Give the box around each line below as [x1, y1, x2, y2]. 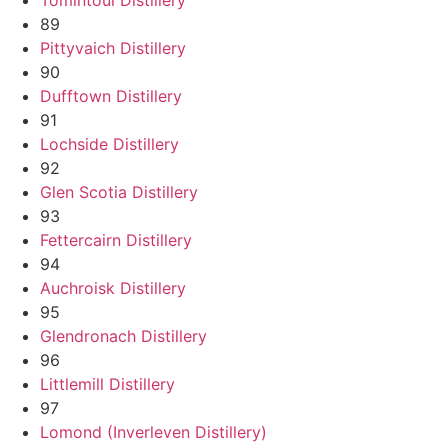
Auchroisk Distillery [40, 277, 186, 298]
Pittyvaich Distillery [40, 37, 186, 58]
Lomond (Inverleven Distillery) [40, 421, 267, 442]
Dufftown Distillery [40, 85, 182, 106]
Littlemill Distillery [40, 373, 175, 394]
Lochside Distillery [40, 133, 179, 154]
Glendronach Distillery [40, 325, 207, 346]
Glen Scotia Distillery [40, 181, 198, 202]
